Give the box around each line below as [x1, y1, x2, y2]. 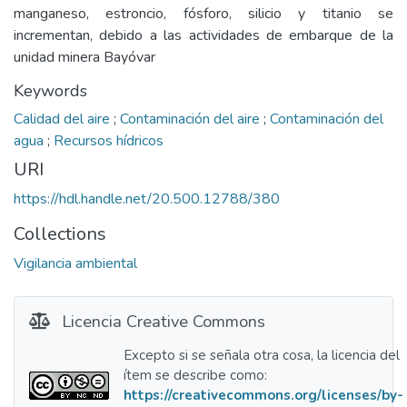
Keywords [14, 80, 87, 102]
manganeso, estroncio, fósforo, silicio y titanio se [14, 4, 393, 24]
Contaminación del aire [120, 109, 263, 129]
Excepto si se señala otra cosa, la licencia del [124, 346, 400, 364]
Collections [14, 222, 106, 246]
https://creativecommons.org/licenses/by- [124, 386, 403, 404]
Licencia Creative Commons [57, 310, 265, 333]
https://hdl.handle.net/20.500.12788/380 [14, 189, 280, 209]
